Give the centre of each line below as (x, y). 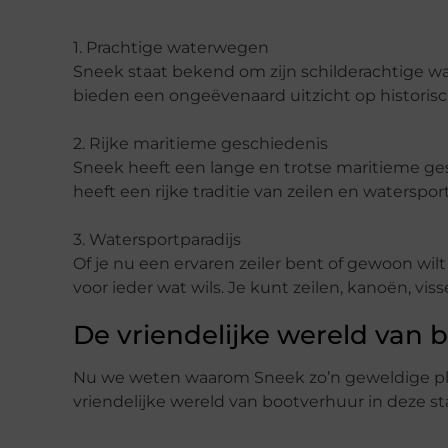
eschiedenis (280, 143)
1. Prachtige (120, 47)
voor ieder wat (132, 287)
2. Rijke (103, 143)
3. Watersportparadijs (157, 239)
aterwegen (225, 47)
